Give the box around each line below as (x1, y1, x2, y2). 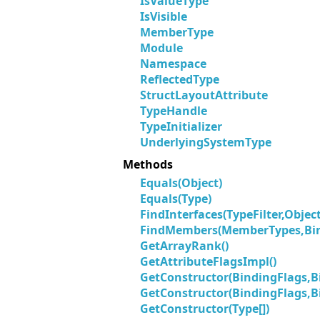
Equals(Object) (140, 175, 222, 191)
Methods (123, 156, 173, 172)
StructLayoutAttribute (140, 87, 268, 104)
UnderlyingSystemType (140, 134, 271, 151)
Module (140, 40, 183, 56)
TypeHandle (140, 103, 207, 119)
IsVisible (140, 9, 187, 25)
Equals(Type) (140, 191, 211, 206)
